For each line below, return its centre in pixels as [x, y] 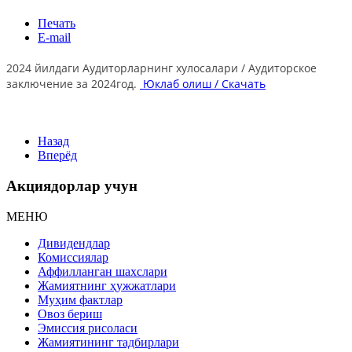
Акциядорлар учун [72, 185]
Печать [57, 24]
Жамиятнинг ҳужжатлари [107, 285]
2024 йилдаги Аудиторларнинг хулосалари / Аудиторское [161, 68]
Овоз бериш [70, 313]
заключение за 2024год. [73, 84]
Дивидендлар [74, 243]
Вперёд [57, 156]
